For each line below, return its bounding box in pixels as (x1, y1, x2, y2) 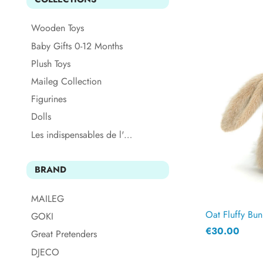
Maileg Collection (31, 75, 102, 88)
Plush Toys (31, 56, 70, 70)
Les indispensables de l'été (124, 127, 132, 141)
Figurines (31, 92, 66, 106)
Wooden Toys (31, 21, 84, 35)
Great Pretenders (31, 227, 97, 241)
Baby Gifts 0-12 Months (31, 39, 123, 53)
